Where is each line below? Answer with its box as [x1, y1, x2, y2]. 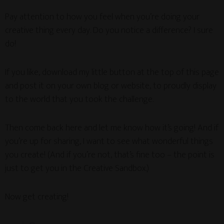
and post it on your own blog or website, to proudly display [5, 78, 216, 93]
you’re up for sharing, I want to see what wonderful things [5, 134, 213, 149]
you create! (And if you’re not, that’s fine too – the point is [5, 147, 214, 162]
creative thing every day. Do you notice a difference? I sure [5, 23, 213, 38]
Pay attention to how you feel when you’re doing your [5, 9, 199, 24]
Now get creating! [5, 189, 68, 204]
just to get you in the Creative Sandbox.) [5, 161, 149, 176]
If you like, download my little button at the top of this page [5, 65, 219, 80]
